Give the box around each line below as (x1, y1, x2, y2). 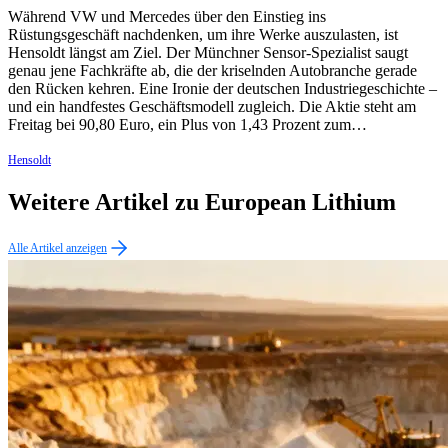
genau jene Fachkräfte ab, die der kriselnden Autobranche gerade (8, 61, 417, 79)
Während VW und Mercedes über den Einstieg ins (8, 7, 326, 25)
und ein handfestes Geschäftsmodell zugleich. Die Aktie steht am (8, 97, 416, 115)
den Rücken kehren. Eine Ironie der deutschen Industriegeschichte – (8, 79, 437, 97)
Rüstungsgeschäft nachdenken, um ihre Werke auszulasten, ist (8, 25, 398, 43)
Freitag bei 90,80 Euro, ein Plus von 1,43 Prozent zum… (8, 115, 367, 133)
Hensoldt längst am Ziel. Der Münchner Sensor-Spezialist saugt (8, 43, 408, 61)
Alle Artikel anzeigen (8, 241, 107, 256)
